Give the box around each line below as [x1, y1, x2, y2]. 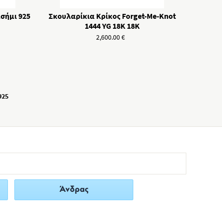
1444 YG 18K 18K [84, 21, 140, 31]
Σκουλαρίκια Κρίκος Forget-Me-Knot [48, 11, 176, 21]
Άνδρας [59, 185, 89, 194]
